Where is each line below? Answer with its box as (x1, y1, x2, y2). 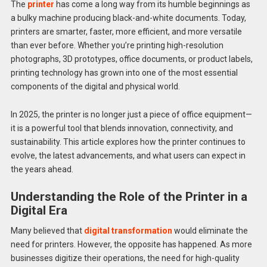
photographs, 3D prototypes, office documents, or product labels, (10, 54, 253, 64)
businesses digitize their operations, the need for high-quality (10, 253, 240, 263)
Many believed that (10, 225, 84, 235)
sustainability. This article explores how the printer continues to (10, 136, 246, 147)
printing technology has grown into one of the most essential (10, 67, 238, 77)
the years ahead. (10, 164, 73, 174)
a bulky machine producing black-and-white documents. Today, (10, 13, 246, 23)
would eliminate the (173, 225, 248, 235)
